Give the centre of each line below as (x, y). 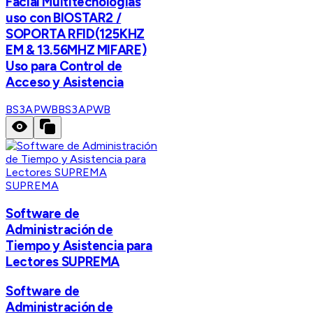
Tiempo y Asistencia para (79, 246)
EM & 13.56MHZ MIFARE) (76, 50)
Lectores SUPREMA (63, 262)
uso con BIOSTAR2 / (64, 17)
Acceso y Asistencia (65, 82)
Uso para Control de (64, 66)
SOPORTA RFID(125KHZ (75, 34)
